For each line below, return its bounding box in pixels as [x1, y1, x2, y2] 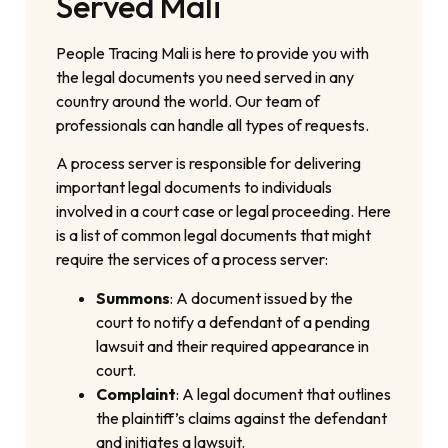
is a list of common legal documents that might [56, 225, 372, 246]
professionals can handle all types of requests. [56, 115, 370, 136]
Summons [96, 287, 171, 308]
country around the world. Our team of [56, 91, 321, 112]
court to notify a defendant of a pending [96, 311, 371, 332]
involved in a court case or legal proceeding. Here [56, 201, 392, 222]
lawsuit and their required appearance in [96, 335, 370, 356]
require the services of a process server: [56, 249, 329, 270]
